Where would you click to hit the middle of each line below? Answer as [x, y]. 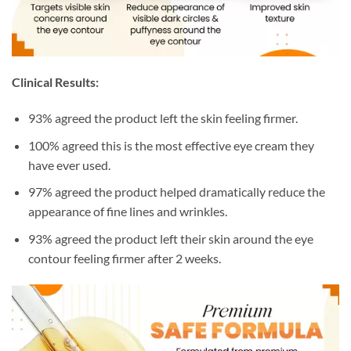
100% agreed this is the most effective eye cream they [171, 145]
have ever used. [69, 165]
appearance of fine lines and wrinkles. [127, 212]
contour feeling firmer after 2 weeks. [124, 258]
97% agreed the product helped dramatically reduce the [176, 192]
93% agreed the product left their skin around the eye [170, 238]
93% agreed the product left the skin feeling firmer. [163, 118]
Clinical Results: [55, 82]
